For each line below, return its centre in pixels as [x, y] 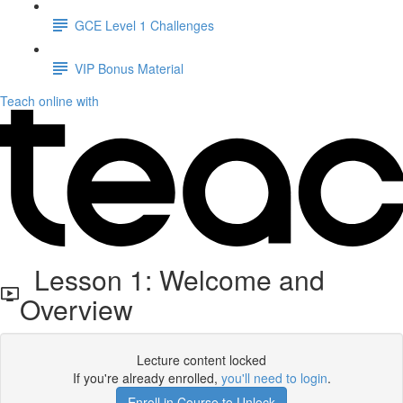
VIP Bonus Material [129, 68]
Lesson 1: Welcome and [172, 279]
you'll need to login [274, 378]
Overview [76, 309]
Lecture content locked [201, 360]
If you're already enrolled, [147, 378]
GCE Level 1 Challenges [144, 25]
